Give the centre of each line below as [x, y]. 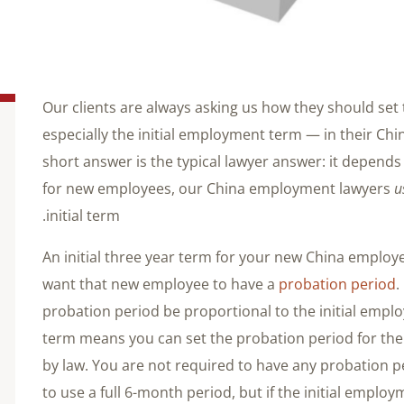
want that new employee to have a [161, 284]
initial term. [83, 215]
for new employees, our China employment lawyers [218, 188]
